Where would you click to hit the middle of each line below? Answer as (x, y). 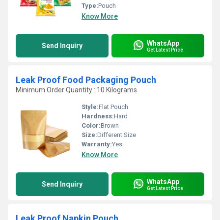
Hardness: (98, 116)
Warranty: (97, 144)
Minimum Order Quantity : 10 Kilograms (76, 90)
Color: (91, 125)
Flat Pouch (113, 107)
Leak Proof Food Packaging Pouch (86, 80)
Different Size (117, 135)
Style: (90, 107)
